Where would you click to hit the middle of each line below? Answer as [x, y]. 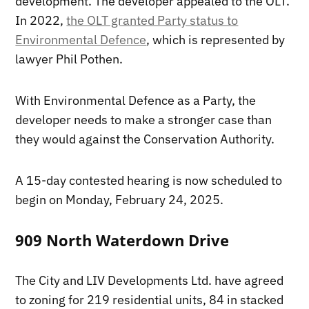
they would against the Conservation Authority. [145, 139]
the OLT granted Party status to [152, 20]
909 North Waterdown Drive [122, 240]
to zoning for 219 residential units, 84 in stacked [150, 299]
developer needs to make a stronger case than [144, 119]
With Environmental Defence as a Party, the [136, 100]
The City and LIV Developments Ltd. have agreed [150, 280]
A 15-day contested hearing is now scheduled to [149, 180]
